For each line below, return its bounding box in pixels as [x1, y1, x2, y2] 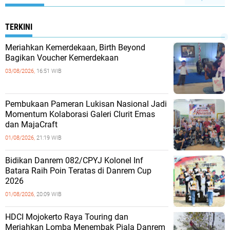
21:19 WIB [36, 135, 62, 142]
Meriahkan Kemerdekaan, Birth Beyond [5, 43, 145, 53]
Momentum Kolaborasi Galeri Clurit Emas [5, 109, 155, 120]
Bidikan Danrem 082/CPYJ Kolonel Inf [5, 156, 143, 166]
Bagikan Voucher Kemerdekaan [5, 53, 119, 63]
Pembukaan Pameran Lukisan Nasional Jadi [5, 99, 167, 109]
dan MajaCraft [5, 120, 57, 130]
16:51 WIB [36, 68, 62, 75]
